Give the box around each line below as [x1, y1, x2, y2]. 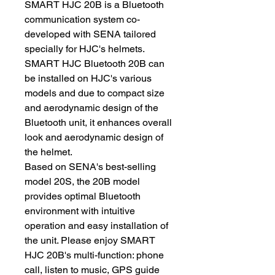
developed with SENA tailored [25, 28, 156, 40]
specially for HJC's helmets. [25, 43, 145, 55]
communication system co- [25, 14, 140, 25]
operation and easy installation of [25, 220, 168, 231]
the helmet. [25, 146, 72, 158]
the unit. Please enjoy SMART [25, 234, 155, 246]
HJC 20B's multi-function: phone [25, 249, 164, 261]
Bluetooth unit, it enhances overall [25, 117, 172, 128]
